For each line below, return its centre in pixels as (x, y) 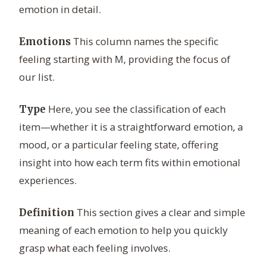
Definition (47, 213)
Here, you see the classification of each (136, 109)
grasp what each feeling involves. (95, 248)
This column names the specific (145, 42)
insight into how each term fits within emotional (130, 163)
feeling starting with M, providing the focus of (125, 59)
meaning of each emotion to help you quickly (123, 230)
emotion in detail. (60, 9)
